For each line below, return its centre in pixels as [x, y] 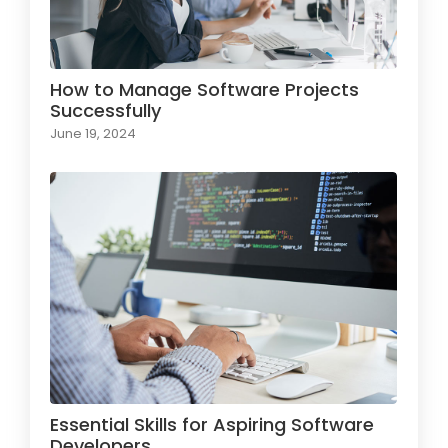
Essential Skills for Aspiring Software [212, 424]
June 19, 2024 [93, 133]
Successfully [105, 110]
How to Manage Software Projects [204, 89]
